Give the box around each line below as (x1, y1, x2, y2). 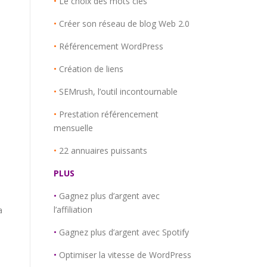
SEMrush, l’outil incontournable (59, 86, 178, 97)
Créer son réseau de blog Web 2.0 (59, 18, 190, 29)
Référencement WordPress (59, 41, 163, 52)
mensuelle (54, 122, 93, 133)
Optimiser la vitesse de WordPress (59, 249, 191, 260)
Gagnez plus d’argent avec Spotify (59, 226, 189, 238)
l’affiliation (54, 204, 92, 215)
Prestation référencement (59, 108, 159, 120)
